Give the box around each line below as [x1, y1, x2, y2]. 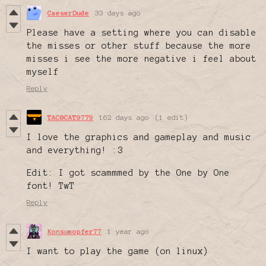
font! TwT [27, 181, 75, 191]
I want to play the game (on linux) [27, 246, 208, 256]
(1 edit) [155, 113, 188, 122]
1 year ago [107, 227, 149, 236]
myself [27, 67, 59, 77]
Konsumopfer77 [47, 227, 102, 236]
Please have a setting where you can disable [27, 28, 256, 38]
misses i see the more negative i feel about [27, 54, 256, 64]
